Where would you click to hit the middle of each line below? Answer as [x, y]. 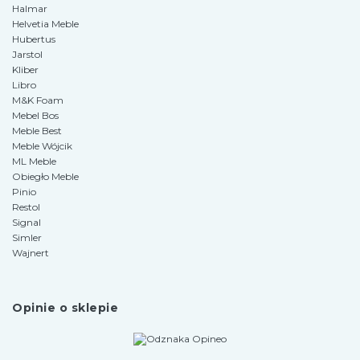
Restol [26, 207]
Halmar [30, 9]
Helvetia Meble [45, 24]
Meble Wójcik [42, 146]
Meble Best [37, 131]
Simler [27, 238]
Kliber [25, 70]
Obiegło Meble [45, 177]
